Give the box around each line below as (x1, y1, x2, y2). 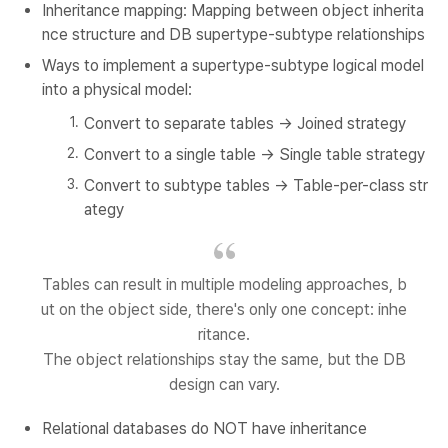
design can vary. (168, 375, 280, 395)
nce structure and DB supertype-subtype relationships (42, 25, 425, 45)
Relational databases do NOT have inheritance (42, 419, 367, 439)
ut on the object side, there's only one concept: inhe (41, 300, 407, 320)
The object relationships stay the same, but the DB (42, 350, 406, 370)
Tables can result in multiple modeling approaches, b (41, 275, 407, 295)
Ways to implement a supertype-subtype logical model (42, 56, 424, 76)
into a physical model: (42, 80, 192, 100)
